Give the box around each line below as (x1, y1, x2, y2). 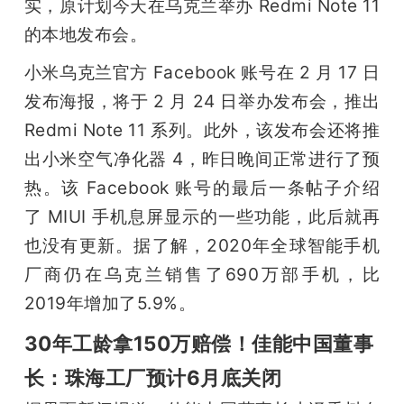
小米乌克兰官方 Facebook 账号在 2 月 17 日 (23, 60, 381, 83)
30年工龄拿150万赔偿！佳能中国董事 (23, 330, 374, 355)
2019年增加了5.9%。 (23, 291, 197, 314)
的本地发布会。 (23, 23, 148, 45)
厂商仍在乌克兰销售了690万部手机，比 (23, 262, 381, 285)
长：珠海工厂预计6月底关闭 (23, 364, 282, 390)
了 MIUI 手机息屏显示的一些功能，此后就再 (23, 205, 381, 227)
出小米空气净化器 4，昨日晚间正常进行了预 (23, 147, 381, 170)
